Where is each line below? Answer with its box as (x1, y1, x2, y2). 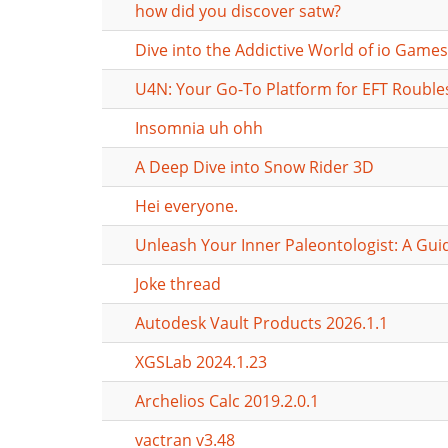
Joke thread (135, 273, 221, 295)
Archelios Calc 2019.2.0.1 (135, 390, 319, 412)
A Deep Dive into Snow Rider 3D (135, 156, 374, 178)
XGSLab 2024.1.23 (135, 351, 267, 373)
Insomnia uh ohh (135, 117, 263, 139)
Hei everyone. (135, 195, 238, 217)
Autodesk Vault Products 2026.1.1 (135, 312, 388, 334)
